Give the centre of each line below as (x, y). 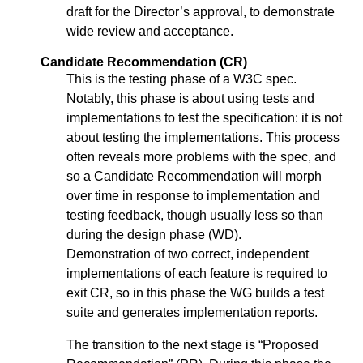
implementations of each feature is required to (197, 274)
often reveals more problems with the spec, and (201, 157)
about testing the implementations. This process (203, 138)
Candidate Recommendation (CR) (144, 62)
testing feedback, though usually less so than (195, 216)
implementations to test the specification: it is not (204, 118)
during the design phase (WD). (154, 235)
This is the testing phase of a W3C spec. (181, 79)
